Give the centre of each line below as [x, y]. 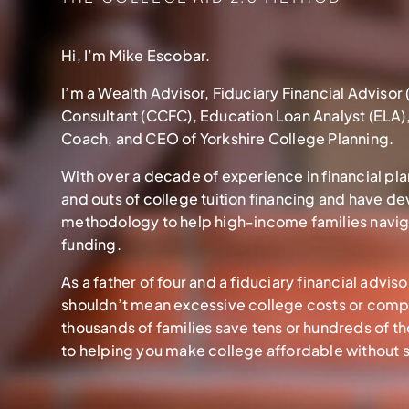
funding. [91, 244]
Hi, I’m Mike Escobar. [136, 55]
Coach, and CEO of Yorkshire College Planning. [228, 138]
